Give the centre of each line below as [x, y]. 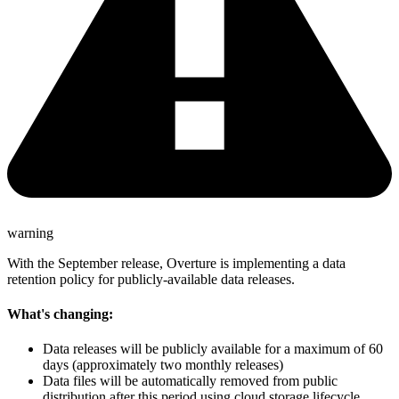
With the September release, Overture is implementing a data [176, 263]
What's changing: [60, 314]
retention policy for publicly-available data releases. [151, 279]
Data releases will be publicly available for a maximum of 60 [213, 349]
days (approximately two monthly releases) [163, 365]
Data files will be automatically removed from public [190, 381]
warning [30, 232]
